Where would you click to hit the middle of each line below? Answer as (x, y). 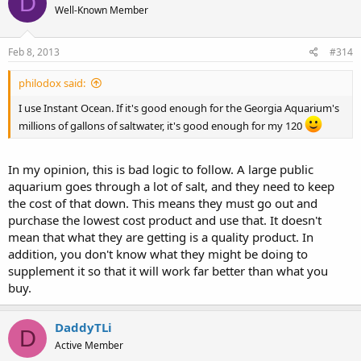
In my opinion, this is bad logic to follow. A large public (161, 170)
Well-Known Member (102, 10)
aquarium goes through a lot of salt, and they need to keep (171, 187)
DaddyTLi (83, 328)
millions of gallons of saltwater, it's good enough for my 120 (162, 125)
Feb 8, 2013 (34, 52)
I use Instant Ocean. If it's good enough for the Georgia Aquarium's (179, 108)
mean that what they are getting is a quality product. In (161, 237)
